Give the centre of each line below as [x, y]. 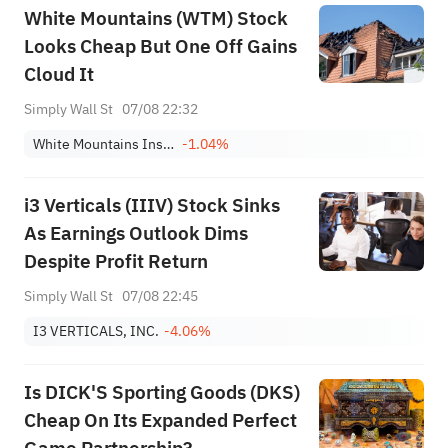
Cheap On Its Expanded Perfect [160, 420]
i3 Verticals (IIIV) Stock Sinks [151, 205]
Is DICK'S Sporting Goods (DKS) [161, 392]
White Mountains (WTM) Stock [155, 18]
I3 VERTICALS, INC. [96, 331]
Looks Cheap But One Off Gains [160, 46]
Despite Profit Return [115, 261]
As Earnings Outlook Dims [135, 233]
